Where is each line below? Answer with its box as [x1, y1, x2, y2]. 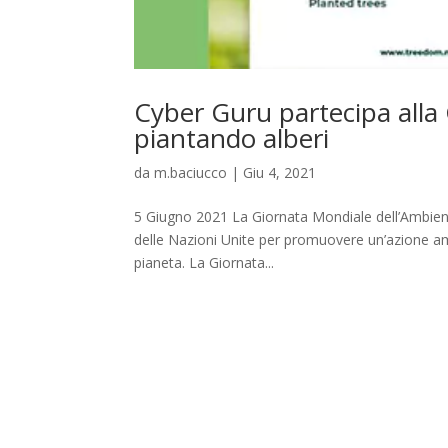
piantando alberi [134, 120, 330, 157]
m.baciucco [154, 163, 228, 183]
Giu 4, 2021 [243, 163, 317, 183]
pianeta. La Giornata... [134, 253, 275, 273]
